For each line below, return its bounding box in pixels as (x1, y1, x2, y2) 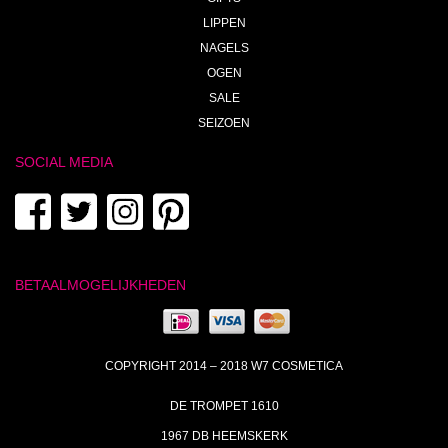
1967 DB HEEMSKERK (160, 428, 288, 443)
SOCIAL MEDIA (15, 153, 113, 170)
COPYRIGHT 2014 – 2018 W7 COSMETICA (105, 358, 343, 373)
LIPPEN (202, 15, 246, 30)
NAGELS (199, 40, 249, 55)
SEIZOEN (198, 115, 250, 130)
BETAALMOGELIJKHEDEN (15, 276, 186, 293)
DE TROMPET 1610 (169, 398, 279, 413)
